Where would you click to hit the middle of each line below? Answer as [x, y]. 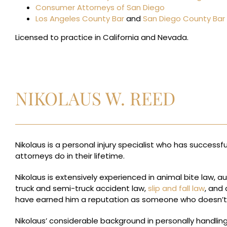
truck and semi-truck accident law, [82, 188]
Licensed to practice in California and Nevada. [102, 37]
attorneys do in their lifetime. [70, 156]
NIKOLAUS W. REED [95, 98]
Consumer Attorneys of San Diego [100, 7]
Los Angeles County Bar [80, 18]
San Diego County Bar [184, 18]
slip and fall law [176, 188]
